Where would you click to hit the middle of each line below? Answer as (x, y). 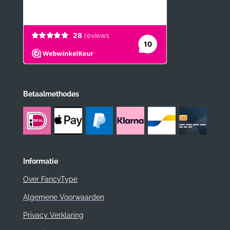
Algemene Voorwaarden (63, 197)
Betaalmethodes (51, 94)
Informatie (40, 161)
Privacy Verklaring (53, 215)
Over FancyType (50, 179)
